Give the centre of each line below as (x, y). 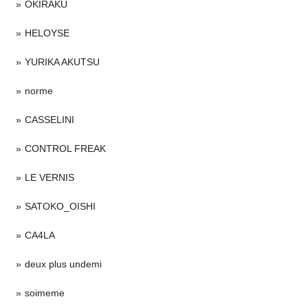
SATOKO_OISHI (60, 206)
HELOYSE (47, 33)
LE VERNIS (49, 177)
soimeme (45, 293)
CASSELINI (49, 119)
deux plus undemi (63, 264)
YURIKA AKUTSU (62, 62)
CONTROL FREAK (65, 148)
